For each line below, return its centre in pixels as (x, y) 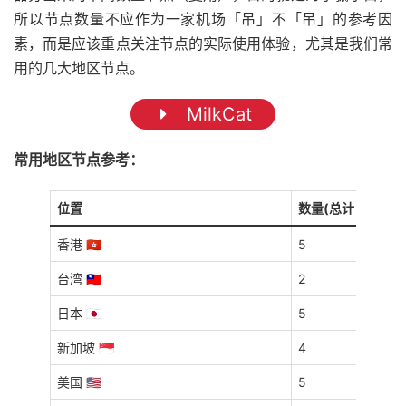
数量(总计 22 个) (346, 208)
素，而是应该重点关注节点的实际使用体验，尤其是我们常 (203, 44)
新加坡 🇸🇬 (86, 348)
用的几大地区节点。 (79, 68)
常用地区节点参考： (79, 160)
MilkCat (217, 115)
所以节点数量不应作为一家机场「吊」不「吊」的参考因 (203, 19)
